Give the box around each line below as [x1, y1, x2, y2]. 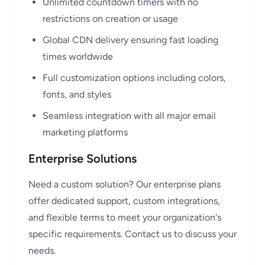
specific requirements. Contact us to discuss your [28, 228, 237, 240]
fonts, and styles [43, 89, 111, 100]
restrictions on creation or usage [43, 13, 178, 24]
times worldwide [43, 51, 113, 62]
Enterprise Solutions [28, 151, 137, 166]
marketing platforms [43, 127, 128, 138]
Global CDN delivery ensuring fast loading [43, 34, 218, 46]
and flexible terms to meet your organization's [28, 212, 221, 223]
